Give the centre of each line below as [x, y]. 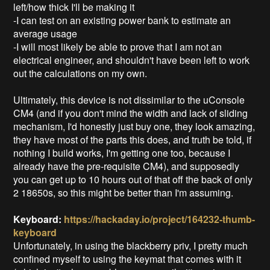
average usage [47, 33]
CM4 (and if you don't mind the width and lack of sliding [131, 113]
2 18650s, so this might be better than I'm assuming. [124, 192]
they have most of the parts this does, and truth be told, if [133, 139]
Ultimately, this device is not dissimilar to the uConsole [129, 99]
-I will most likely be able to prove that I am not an [118, 46]
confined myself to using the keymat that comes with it [127, 259]
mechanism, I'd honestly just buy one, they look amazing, [134, 126]
